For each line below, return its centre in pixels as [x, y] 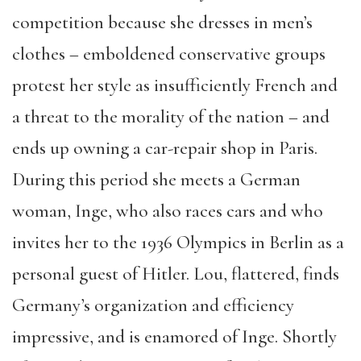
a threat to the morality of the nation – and [171, 117]
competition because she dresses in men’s [162, 23]
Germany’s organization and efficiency [153, 305]
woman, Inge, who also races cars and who [168, 211]
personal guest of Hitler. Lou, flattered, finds [176, 274]
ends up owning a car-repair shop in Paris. [165, 148]
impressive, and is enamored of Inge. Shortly [174, 337]
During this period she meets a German [156, 180]
